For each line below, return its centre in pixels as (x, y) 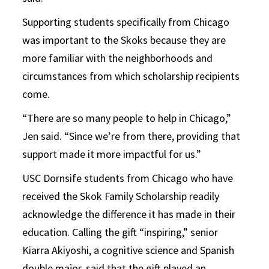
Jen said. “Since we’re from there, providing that (131, 136)
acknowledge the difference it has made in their (129, 214)
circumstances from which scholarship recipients (131, 76)
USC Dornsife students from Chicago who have (128, 178)
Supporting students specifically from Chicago (126, 22)
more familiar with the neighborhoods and (118, 58)
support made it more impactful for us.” (112, 154)
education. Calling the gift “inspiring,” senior (120, 232)
